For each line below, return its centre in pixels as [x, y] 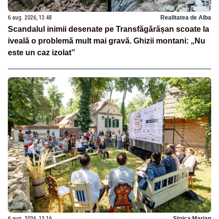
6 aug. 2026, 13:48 [30, 17]
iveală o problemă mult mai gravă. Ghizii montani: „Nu [107, 41]
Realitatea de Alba [186, 17]
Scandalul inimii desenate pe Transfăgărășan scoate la [109, 29]
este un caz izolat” [42, 52]
